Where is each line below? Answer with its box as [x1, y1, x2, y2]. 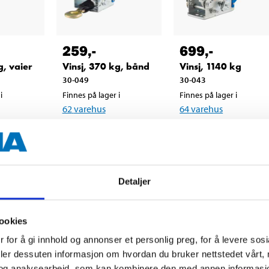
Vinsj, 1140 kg [180, 60, 242, 73]
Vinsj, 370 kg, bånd [62, 60, 150, 73]
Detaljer [118, 176, 151, 187]
